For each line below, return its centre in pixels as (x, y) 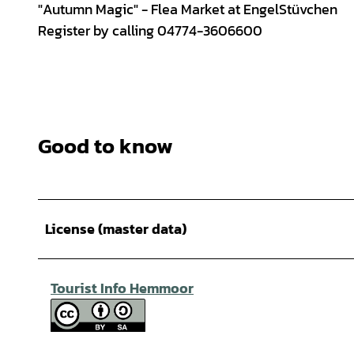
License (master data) (116, 228)
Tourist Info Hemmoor (122, 288)
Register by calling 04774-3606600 (150, 30)
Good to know (105, 146)
